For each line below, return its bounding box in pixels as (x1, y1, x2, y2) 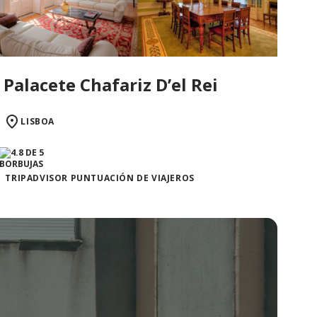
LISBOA (21, 115, 54, 127)
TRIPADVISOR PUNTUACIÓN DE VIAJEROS (5, 171, 195, 184)
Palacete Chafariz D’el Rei (4, 72, 219, 96)
